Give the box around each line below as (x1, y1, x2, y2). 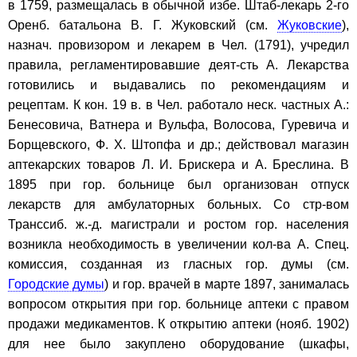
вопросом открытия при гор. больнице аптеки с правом (8, 296, 349, 311)
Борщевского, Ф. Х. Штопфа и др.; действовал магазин (8, 137, 349, 151)
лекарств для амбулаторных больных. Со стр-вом (8, 197, 349, 211)
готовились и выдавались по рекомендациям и (8, 77, 349, 92)
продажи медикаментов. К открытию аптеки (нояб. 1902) (8, 316, 349, 331)
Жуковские (277, 18, 342, 32)
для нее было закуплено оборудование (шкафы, (8, 336, 349, 351)
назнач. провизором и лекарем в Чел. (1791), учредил (8, 37, 349, 52)
